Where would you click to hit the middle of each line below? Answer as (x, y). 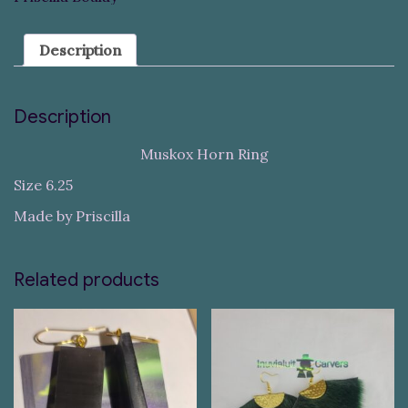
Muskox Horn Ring (204, 153)
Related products (87, 280)
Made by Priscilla (72, 215)
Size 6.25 (43, 184)
